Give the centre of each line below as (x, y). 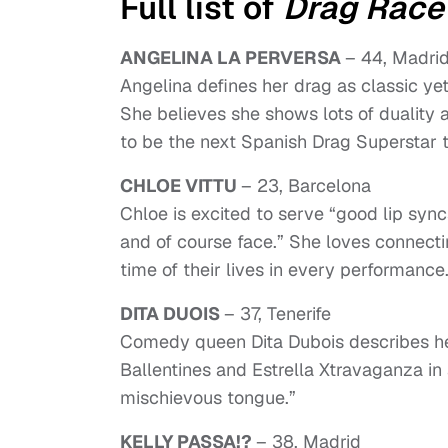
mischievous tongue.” (208, 398)
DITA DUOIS (172, 314)
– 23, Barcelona (306, 186)
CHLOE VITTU (180, 186)
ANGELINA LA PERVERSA (232, 58)
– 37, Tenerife (277, 314)
